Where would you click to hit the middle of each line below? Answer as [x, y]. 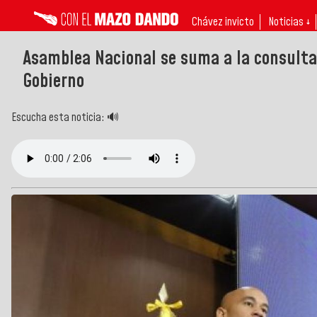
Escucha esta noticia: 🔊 [65, 117]
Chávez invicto [223, 22]
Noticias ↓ [289, 22]
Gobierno [53, 81]
